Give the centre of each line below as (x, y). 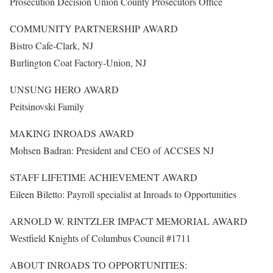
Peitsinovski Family (47, 107)
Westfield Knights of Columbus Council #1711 (100, 238)
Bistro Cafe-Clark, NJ (51, 46)
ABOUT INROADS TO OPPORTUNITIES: (98, 265)
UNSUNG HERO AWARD (64, 90)
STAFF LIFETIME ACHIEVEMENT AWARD (104, 177)
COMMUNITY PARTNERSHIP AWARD (94, 29)
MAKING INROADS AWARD (72, 133)
